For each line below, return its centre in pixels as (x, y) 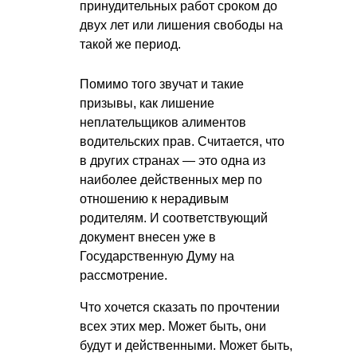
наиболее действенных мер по (171, 180)
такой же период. (130, 45)
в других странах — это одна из (173, 161)
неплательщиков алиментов (163, 123)
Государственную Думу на (157, 257)
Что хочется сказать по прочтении (180, 308)
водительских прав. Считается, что (182, 142)
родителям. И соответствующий (174, 218)
